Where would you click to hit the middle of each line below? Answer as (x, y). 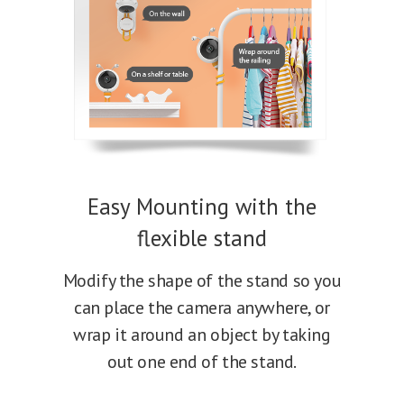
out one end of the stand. (202, 362)
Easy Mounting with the (202, 207)
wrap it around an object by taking (202, 335)
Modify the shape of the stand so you (202, 281)
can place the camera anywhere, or (202, 308)
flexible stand (202, 239)
